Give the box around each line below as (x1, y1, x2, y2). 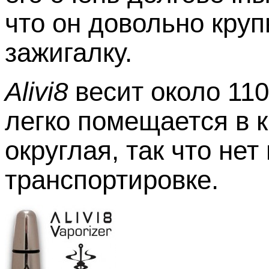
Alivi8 (5, 77, 68, 106)
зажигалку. (5, 38, 132, 67)
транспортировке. (5, 165, 219, 195)
